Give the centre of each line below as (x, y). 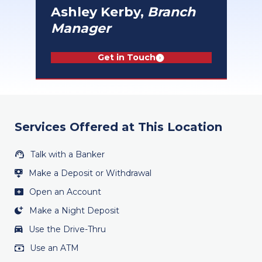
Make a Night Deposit (74, 211)
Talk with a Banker (68, 154)
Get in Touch (127, 57)
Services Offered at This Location (118, 127)
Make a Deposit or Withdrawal (90, 173)
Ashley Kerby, (99, 12)
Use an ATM (54, 248)
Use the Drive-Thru (67, 229)
